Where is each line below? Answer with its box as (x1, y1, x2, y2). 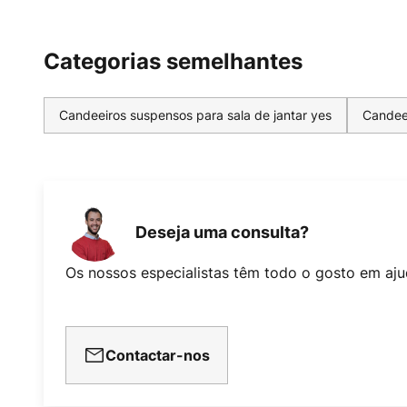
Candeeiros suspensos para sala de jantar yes (59, 106, 332, 124)
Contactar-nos (105, 346, 210, 365)
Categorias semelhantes (44, 48, 303, 75)
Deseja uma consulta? (135, 222, 309, 242)
